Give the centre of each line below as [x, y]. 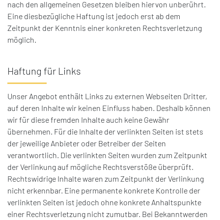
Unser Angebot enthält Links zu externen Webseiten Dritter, [107, 96]
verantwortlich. [34, 155]
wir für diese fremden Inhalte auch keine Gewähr [88, 120]
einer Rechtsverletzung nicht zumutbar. [75, 214]
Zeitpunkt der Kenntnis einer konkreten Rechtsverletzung [105, 28]
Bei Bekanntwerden [175, 214]
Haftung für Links [44, 71]
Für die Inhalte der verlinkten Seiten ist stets [129, 132]
